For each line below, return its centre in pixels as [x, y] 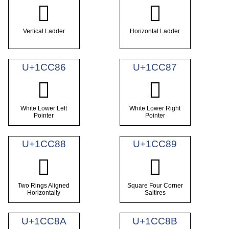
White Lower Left [44, 109]
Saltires [155, 192]
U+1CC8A [44, 221]
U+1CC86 [44, 67]
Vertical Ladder [44, 31]
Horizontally [44, 192]
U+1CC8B [155, 221]
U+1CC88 [44, 144]
